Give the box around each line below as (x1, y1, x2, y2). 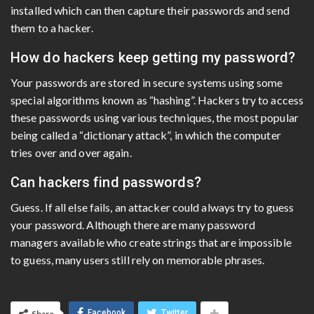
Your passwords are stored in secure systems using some (11, 75, 283, 89)
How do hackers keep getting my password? (11, 48, 295, 66)
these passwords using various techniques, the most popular (11, 110, 299, 124)
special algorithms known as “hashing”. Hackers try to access (11, 93, 304, 107)
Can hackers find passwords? (11, 173, 201, 191)
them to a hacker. (11, 20, 93, 34)
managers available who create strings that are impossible (11, 235, 292, 249)
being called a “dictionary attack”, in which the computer (11, 128, 281, 142)
